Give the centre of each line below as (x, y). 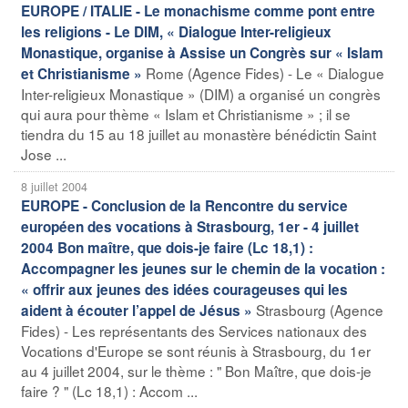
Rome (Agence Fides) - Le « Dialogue (265, 72)
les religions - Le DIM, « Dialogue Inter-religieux (176, 31)
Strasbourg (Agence (320, 309)
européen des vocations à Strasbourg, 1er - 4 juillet (190, 226)
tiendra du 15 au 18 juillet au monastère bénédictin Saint (199, 133)
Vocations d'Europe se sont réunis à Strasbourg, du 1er (196, 350)
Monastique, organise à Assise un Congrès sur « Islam (202, 52)
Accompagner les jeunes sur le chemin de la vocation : (203, 268)
